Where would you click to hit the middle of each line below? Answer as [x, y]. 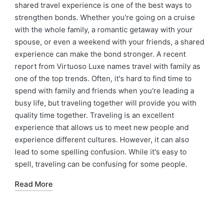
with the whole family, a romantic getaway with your [104, 30]
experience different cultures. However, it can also [102, 140]
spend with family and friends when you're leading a [104, 91]
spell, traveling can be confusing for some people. [101, 164]
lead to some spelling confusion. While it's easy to [101, 152]
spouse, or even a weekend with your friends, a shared [109, 42]
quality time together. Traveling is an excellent [94, 115]
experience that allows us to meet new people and [102, 127]
